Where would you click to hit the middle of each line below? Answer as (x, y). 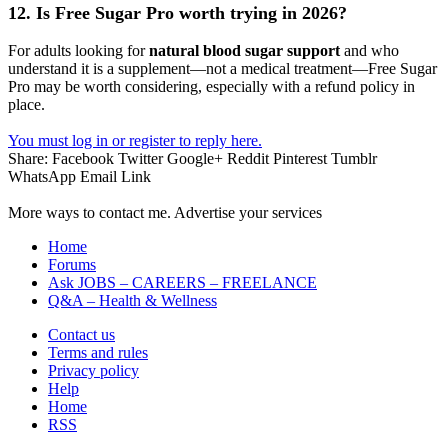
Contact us (81, 334)
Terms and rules (98, 352)
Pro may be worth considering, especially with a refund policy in (211, 86)
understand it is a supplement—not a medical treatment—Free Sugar (222, 68)
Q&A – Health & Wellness (132, 300)
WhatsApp (42, 176)
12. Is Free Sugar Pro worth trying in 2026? (177, 12)
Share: (28, 158)
